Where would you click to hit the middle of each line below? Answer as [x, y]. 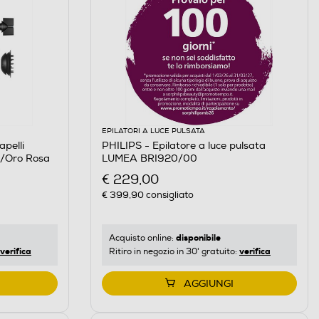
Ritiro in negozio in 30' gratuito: [174, 251]
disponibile [198, 237]
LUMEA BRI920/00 [149, 158]
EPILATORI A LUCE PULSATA [153, 131]
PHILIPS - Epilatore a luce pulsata [183, 145]
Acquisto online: [142, 238]
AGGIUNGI [208, 283]
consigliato [168, 195]
